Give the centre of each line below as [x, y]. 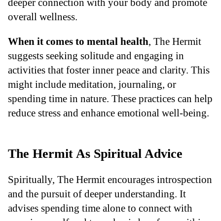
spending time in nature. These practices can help [110, 98]
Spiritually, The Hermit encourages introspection [110, 180]
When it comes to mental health [78, 41]
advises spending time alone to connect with [100, 208]
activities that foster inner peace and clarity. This [109, 70]
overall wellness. [43, 17]
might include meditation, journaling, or [92, 84]
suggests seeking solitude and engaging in [96, 55]
